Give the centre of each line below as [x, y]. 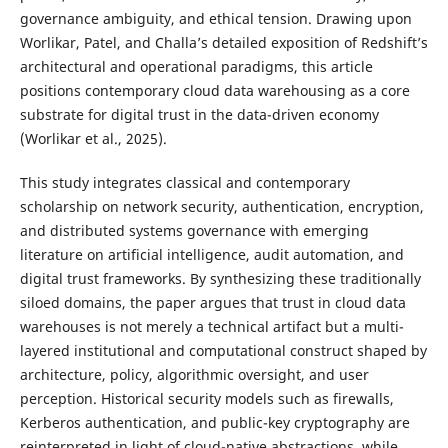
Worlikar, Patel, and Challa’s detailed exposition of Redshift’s [223, 42]
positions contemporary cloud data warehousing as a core [214, 90]
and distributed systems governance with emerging [194, 231]
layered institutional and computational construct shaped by [223, 351]
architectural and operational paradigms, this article [196, 66]
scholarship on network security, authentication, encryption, [221, 207]
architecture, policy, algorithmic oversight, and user [194, 375]
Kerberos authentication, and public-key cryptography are [214, 423]
